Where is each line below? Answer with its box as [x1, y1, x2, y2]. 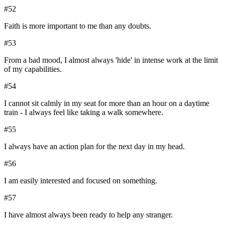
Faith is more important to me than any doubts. [4, 22, 151, 31]
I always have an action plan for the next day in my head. [4, 142, 185, 151]
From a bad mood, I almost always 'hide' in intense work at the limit [4, 56, 218, 65]
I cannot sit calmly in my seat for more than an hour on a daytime [4, 99, 209, 108]
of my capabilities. [4, 65, 62, 74]
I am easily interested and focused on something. [4, 176, 157, 185]
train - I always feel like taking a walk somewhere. [4, 108, 163, 117]
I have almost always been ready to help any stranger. [4, 210, 173, 219]
